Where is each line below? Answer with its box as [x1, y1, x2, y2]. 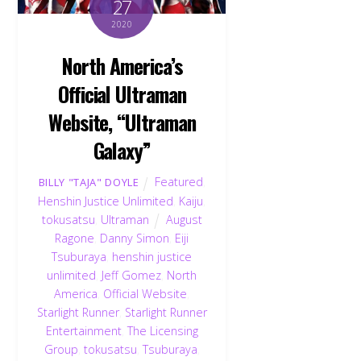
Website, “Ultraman [48, 106, 197, 138]
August [165, 212, 202, 228]
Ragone [55, 230, 95, 247]
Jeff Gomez [102, 268, 162, 284]
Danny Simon [100, 230, 170, 247]
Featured [155, 174, 204, 190]
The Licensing [127, 323, 198, 339]
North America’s [61, 50, 183, 81]
